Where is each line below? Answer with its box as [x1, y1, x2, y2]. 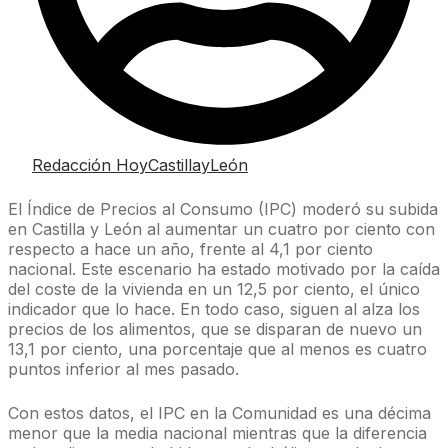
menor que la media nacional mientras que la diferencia [8, 423, 427, 444]
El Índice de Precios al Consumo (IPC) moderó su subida [8, 199, 438, 220]
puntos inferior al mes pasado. [8, 359, 239, 380]
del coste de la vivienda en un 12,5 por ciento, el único [8, 279, 420, 300]
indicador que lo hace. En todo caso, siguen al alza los [8, 299, 420, 320]
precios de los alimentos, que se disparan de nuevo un [8, 319, 422, 340]
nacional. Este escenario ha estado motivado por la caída [8, 259, 440, 280]
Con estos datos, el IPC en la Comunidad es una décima [8, 403, 431, 424]
